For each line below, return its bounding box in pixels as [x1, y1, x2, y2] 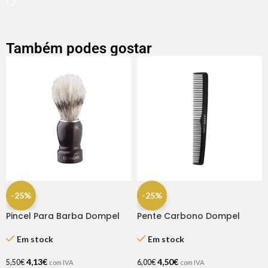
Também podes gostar [6, 39, 152, 57]
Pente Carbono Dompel [137, 209, 240, 222]
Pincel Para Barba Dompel [6, 209, 120, 222]
